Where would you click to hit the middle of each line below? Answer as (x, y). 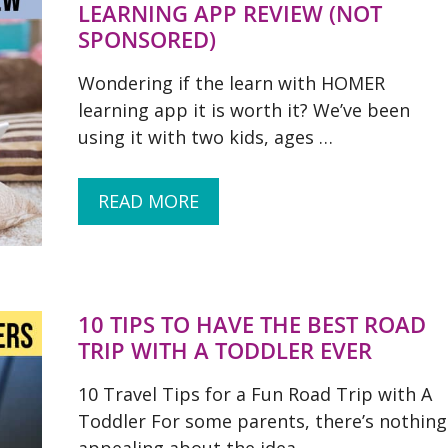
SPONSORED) (147, 39)
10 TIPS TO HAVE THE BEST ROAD (252, 324)
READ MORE (148, 201)
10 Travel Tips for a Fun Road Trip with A (255, 394)
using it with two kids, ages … (205, 137)
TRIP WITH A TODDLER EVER (225, 350)
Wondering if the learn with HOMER (231, 83)
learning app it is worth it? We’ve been (244, 110)
